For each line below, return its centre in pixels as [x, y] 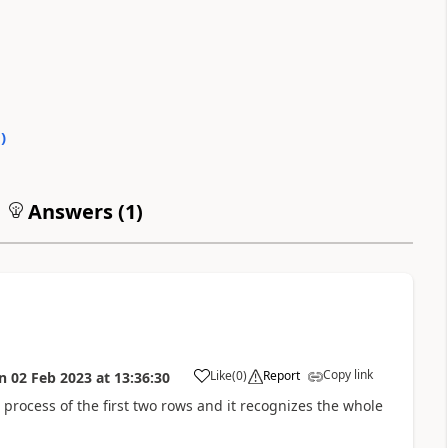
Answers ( [73, 211]
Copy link [347, 374]
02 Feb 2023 [51, 377]
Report [281, 375]
